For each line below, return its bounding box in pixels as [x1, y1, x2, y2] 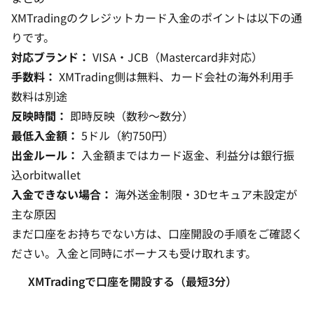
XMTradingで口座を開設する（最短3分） [28, 273, 237, 289]
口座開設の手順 [168, 225, 247, 242]
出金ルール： [11, 146, 78, 163]
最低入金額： [11, 127, 78, 144]
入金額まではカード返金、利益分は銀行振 [78, 146, 294, 163]
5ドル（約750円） [78, 127, 174, 144]
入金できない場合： [11, 186, 112, 203]
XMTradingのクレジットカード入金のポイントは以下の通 [11, 9, 302, 26]
